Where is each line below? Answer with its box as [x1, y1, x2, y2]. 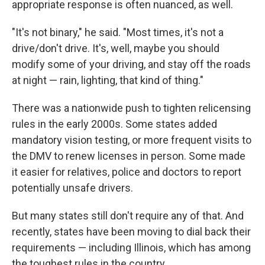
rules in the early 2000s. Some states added [12, 118, 217, 130]
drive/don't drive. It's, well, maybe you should [12, 42, 219, 54]
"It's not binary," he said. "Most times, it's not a [12, 26, 224, 38]
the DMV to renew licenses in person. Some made [12, 150, 245, 162]
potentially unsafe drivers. [12, 182, 133, 194]
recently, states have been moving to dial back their [12, 225, 251, 238]
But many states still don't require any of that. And [12, 209, 244, 222]
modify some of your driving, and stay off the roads [12, 58, 251, 70]
